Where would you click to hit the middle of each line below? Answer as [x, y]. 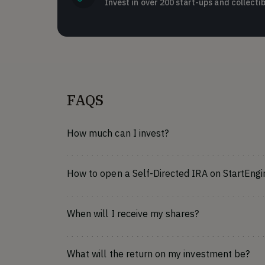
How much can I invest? [118, 133]
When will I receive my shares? [133, 214]
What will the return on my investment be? [159, 254]
